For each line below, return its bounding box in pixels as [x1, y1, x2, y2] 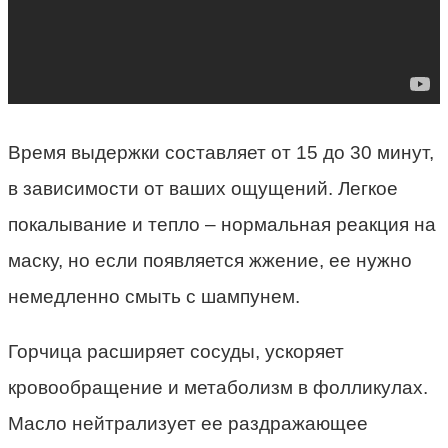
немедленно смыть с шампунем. [8, 285, 300, 307]
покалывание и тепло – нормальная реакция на [8, 213, 436, 235]
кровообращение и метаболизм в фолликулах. [8, 376, 428, 398]
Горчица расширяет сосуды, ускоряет [8, 340, 344, 362]
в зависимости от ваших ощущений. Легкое [8, 177, 398, 199]
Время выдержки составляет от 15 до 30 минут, [8, 141, 434, 163]
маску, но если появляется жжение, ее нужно [8, 249, 412, 271]
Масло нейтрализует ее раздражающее [8, 412, 368, 434]
